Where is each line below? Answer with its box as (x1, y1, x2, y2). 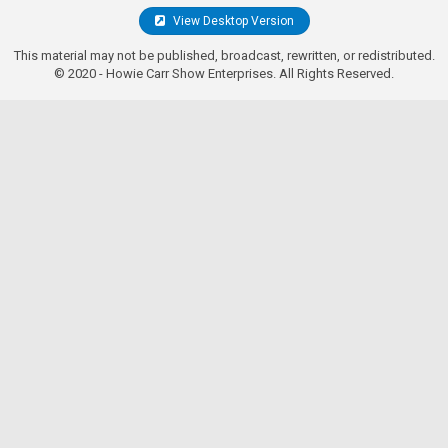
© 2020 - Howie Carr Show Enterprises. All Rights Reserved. (54, 66, 394, 81)
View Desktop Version (169, 14, 294, 28)
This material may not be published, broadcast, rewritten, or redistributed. (13, 48, 435, 63)
